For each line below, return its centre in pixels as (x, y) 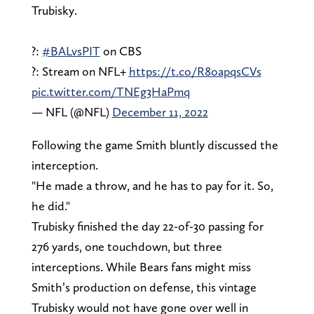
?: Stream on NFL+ (80, 71)
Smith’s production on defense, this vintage (144, 287)
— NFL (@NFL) (71, 111)
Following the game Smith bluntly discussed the (155, 144)
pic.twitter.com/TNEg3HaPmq (110, 91)
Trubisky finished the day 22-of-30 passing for (147, 226)
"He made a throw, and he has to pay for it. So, (152, 185)
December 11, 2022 (160, 111)
